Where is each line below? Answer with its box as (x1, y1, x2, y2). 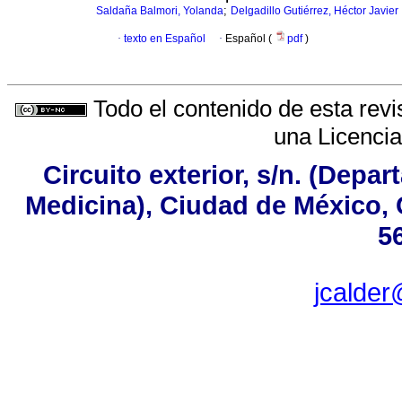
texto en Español (124, 31, 205, 45)
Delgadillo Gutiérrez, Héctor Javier (231, 4, 398, 17)
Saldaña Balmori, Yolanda (96, 4, 223, 17)
